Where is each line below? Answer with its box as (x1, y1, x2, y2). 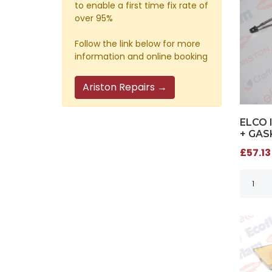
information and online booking (75, 50, 208, 63)
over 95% (75, 12, 113, 24)
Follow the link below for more (75, 37, 200, 50)
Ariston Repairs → (83, 80, 167, 94)
